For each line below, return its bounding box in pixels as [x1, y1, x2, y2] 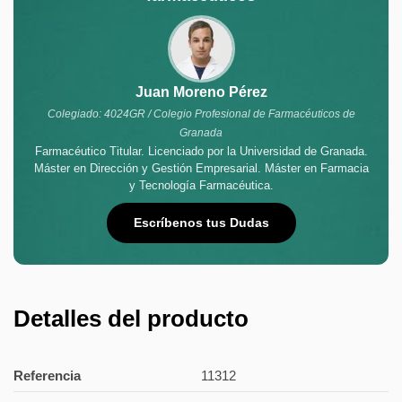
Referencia [13, 367, 81, 383]
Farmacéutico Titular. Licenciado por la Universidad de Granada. [34, 144, 368, 159]
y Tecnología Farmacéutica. [128, 179, 274, 193]
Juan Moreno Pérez [135, 84, 267, 100]
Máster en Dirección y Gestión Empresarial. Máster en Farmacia [33, 162, 369, 176]
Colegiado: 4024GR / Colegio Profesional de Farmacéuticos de [47, 108, 355, 121]
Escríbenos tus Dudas [133, 215, 269, 231]
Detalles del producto [13, 305, 249, 333]
